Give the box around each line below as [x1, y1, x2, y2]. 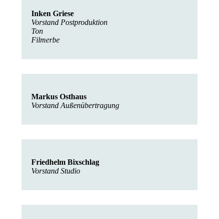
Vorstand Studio [31, 167, 82, 175]
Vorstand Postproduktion [31, 18, 109, 26]
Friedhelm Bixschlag [31, 158, 99, 166]
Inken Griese [31, 9, 74, 18]
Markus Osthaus [31, 92, 87, 101]
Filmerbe [31, 36, 62, 44]
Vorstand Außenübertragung [31, 101, 121, 109]
